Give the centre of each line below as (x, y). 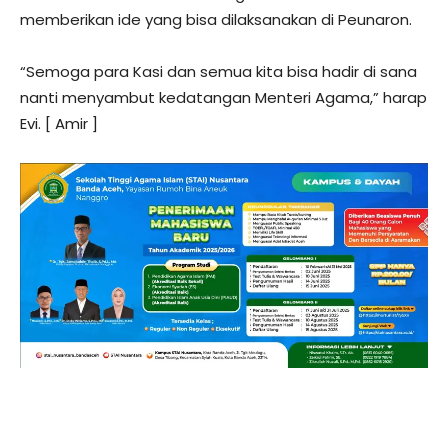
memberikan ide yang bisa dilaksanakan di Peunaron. (216, 20)
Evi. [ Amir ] (59, 124)
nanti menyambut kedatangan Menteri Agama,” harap (223, 98)
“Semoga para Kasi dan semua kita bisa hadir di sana (218, 72)
